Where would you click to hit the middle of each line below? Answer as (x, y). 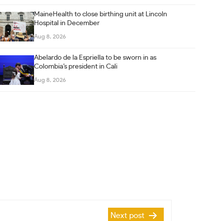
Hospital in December (67, 23)
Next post (128, 216)
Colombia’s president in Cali (76, 67)
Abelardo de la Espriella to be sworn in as (95, 58)
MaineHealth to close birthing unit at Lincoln (101, 14)
